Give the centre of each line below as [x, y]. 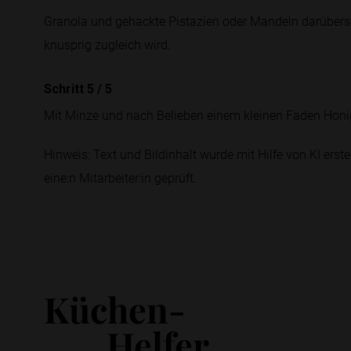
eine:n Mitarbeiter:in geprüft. [120, 177]
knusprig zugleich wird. [107, 44]
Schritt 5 [71, 89]
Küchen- [115, 309]
